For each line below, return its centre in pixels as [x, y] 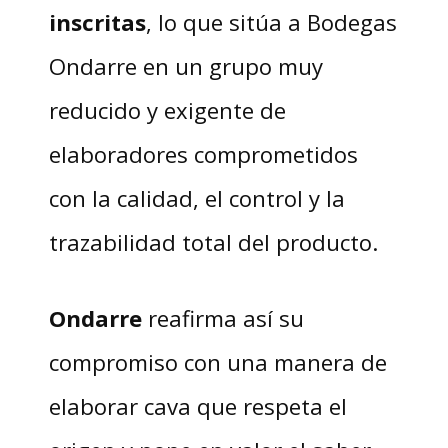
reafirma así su [222, 318]
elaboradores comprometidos [203, 154]
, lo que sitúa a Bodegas [271, 22]
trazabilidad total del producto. [213, 242]
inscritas [97, 22]
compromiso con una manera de [217, 362]
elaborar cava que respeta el [197, 406]
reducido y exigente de [167, 110]
